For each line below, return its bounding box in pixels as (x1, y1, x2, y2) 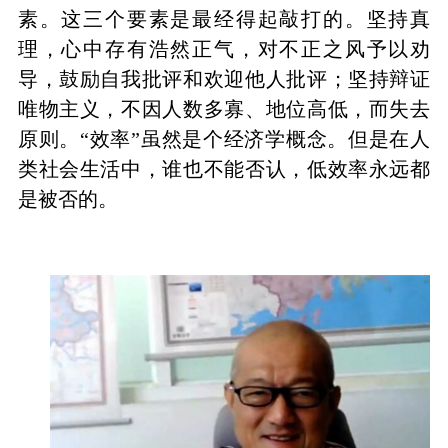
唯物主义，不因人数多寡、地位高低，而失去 (17, 98, 431, 121)
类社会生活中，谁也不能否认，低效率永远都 (17, 158, 431, 181)
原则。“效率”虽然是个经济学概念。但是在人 (17, 128, 431, 151)
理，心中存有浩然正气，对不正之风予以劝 (17, 38, 431, 61)
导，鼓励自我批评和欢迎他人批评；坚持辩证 (17, 68, 431, 91)
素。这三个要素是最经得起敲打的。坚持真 (17, 8, 431, 31)
